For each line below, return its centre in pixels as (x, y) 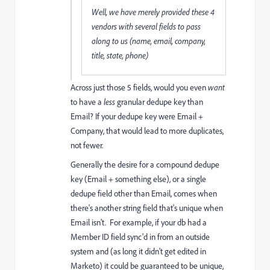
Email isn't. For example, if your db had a (139, 222)
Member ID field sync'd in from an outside (140, 237)
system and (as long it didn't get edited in (138, 251)
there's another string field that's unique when (147, 208)
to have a (87, 102)
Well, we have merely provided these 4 (153, 12)
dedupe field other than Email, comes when (144, 193)
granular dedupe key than (159, 102)
